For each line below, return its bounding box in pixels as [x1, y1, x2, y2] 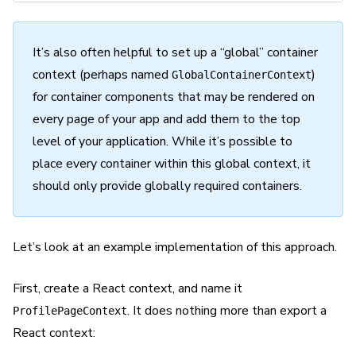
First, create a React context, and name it [13, 280, 242, 297]
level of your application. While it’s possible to [33, 133, 292, 150]
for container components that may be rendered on [33, 88, 315, 106]
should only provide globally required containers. [33, 177, 302, 195]
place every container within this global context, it [33, 155, 311, 172]
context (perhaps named [33, 66, 172, 83]
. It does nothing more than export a [127, 302, 327, 319]
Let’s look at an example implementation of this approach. [13, 238, 337, 256]
